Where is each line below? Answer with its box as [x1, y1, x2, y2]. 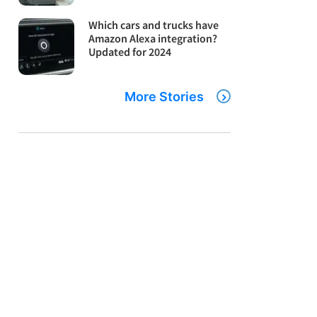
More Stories [125, 88, 204, 104]
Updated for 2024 [88, 45, 172, 59]
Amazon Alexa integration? [88, 31, 218, 46]
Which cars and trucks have [88, 18, 219, 33]
